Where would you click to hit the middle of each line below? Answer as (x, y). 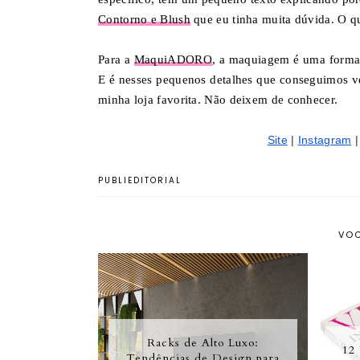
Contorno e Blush (144, 19)
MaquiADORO (173, 59)
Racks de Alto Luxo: (203, 342)
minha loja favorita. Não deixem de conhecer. (218, 99)
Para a (116, 59)
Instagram (325, 139)
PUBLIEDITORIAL (140, 180)
